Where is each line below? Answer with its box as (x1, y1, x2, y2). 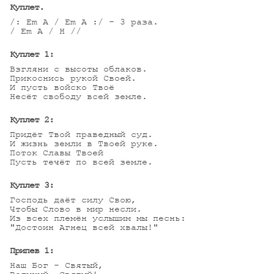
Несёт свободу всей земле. (10, 91, 147, 102)
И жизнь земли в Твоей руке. (10, 138, 158, 149)
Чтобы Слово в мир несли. (10, 204, 142, 215)
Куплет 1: (10, 49, 54, 60)
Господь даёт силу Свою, (10, 194, 136, 206)
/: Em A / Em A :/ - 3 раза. (10, 17, 158, 28)
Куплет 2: (10, 114, 54, 125)
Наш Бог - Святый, (10, 260, 103, 271)
